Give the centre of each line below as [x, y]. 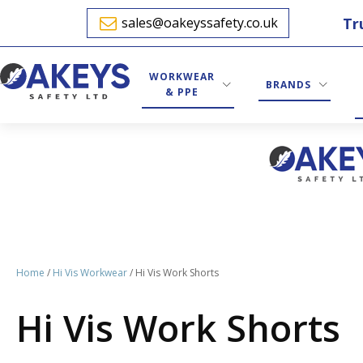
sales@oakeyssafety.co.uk [200, 23]
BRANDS [288, 84]
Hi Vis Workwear [90, 273]
